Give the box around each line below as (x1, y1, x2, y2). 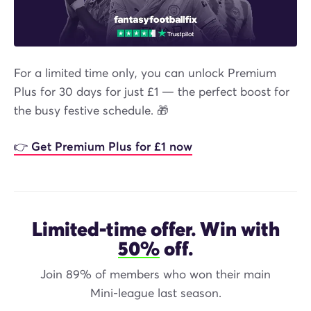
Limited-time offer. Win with (31, 217, 280, 242)
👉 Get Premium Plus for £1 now (14, 140, 192, 155)
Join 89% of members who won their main (40, 267, 271, 283)
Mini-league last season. (90, 286, 221, 301)
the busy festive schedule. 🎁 (14, 103, 169, 119)
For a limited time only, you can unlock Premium (14, 66, 276, 81)
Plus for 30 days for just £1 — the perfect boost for (14, 85, 289, 100)
